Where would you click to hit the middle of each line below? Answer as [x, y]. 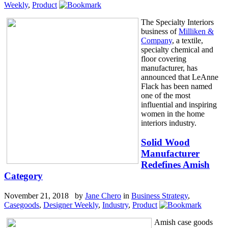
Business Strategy [160, 196]
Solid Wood [165, 142]
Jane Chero [103, 196]
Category [23, 176]
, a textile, [188, 40]
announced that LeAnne [180, 77]
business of [160, 31]
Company [156, 40]
